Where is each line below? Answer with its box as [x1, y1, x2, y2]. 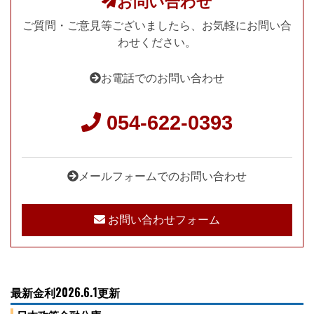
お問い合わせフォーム [105, 214, 220, 226]
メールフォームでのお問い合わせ [78, 170, 247, 183]
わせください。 [118, 36, 196, 48]
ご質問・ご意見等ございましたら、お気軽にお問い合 [22, 19, 292, 32]
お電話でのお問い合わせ [101, 71, 224, 84]
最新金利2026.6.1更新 [11, 284, 120, 301]
